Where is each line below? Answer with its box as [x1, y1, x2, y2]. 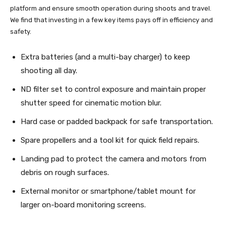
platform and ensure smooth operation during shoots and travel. [10, 5, 211, 13]
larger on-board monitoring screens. [21, 200, 146, 210]
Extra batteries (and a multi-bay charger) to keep [21, 52, 190, 62]
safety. [10, 28, 31, 36]
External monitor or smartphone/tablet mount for [21, 187, 196, 196]
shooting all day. [21, 66, 77, 76]
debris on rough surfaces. [21, 168, 109, 178]
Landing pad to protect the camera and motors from [21, 154, 206, 164]
